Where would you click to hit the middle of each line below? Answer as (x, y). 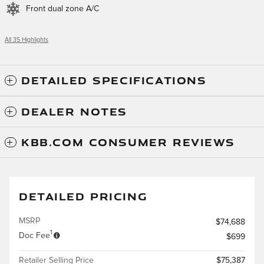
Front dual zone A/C (62, 9)
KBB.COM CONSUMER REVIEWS (128, 142)
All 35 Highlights (27, 40)
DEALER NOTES (75, 111)
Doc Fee (34, 235)
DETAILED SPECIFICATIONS (114, 80)
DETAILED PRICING (83, 196)
